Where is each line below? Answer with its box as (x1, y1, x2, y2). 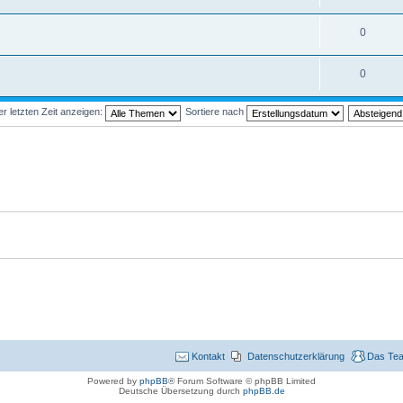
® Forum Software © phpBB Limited (168, 375, 316, 386)
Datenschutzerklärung (247, 350, 345, 362)
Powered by (87, 375, 139, 386)
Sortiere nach (185, 106, 246, 118)
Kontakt (192, 350, 225, 362)
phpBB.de (242, 385, 285, 396)
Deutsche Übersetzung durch (118, 385, 243, 396)
